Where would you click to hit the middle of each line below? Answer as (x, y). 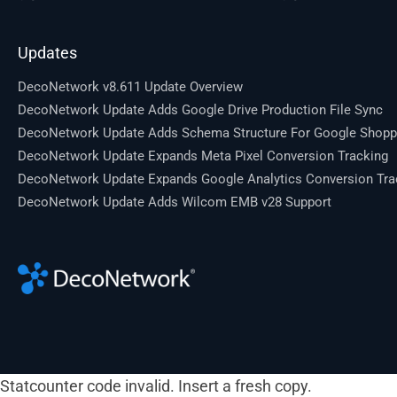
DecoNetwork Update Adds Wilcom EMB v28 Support (175, 202)
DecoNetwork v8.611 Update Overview (130, 87)
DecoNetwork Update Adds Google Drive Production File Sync (200, 110)
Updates (47, 53)
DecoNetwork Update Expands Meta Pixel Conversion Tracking (203, 156)
